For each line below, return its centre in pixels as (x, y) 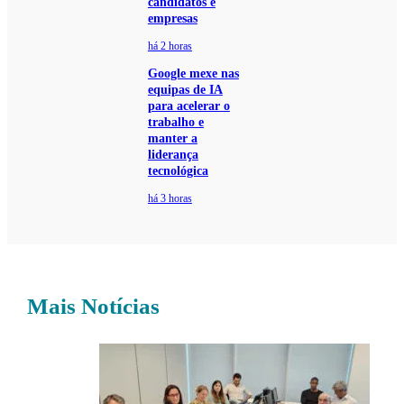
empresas (172, 19)
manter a (172, 139)
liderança (173, 155)
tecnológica (178, 171)
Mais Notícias (94, 307)
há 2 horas (170, 46)
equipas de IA (185, 90)
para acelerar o (188, 106)
